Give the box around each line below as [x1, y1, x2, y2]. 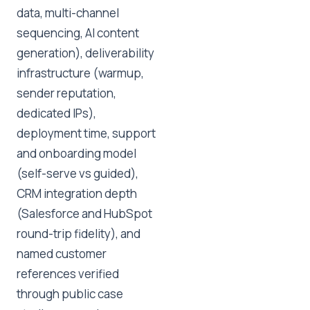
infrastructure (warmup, [17, 65, 144, 81]
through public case [17, 286, 123, 302]
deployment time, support [17, 125, 156, 141]
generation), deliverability [17, 45, 154, 61]
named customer [17, 246, 107, 262]
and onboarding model [17, 145, 136, 161]
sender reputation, [17, 85, 116, 101]
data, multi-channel [17, 5, 119, 21]
